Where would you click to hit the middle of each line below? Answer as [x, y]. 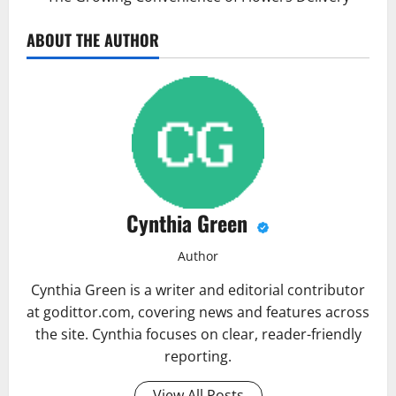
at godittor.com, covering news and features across [198, 312]
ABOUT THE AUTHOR [93, 39]
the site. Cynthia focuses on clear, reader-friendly [198, 334]
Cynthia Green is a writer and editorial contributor [198, 289]
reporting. [198, 356]
